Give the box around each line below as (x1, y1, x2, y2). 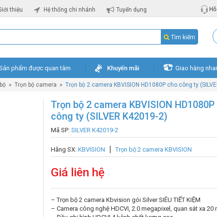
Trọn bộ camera (15, 81, 57, 88)
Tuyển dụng (116, 6, 147, 13)
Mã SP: (51, 126, 71, 134)
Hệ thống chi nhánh (44, 6, 95, 13)
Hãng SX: (51, 146, 78, 153)
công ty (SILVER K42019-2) (51, 110, 168, 122)
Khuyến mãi (107, 64, 139, 72)
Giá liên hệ (51, 166, 105, 179)
